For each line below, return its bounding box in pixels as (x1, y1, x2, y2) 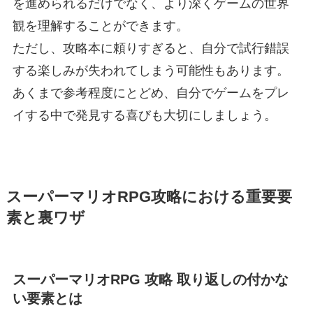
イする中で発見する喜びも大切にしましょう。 (12, 108, 277, 123)
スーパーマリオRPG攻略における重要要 (6, 189, 292, 206)
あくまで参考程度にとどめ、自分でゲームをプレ (12, 86, 289, 101)
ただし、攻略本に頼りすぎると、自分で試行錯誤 (12, 41, 289, 56)
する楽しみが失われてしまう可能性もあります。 (12, 64, 289, 78)
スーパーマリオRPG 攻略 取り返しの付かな (12, 271, 289, 287)
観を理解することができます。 (12, 19, 189, 34)
